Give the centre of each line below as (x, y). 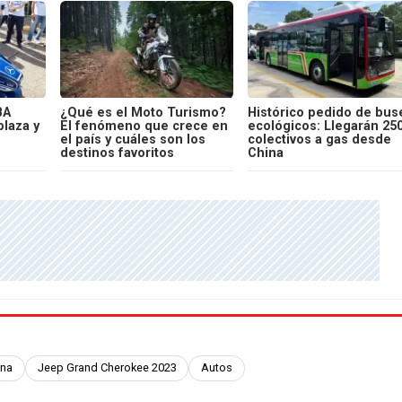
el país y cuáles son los (133, 139)
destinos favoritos (117, 153)
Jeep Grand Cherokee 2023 (107, 368)
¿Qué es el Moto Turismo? (143, 112)
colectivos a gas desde (319, 139)
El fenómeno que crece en (144, 126)
